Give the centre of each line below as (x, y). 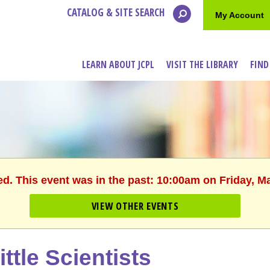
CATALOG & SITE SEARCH (117, 12)
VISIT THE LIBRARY (202, 64)
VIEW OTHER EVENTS (135, 206)
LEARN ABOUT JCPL (118, 64)
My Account (240, 15)
